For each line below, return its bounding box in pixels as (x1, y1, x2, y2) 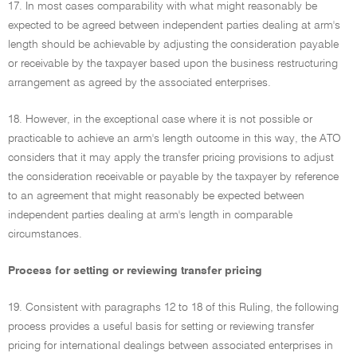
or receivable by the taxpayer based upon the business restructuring (8, 58, 338, 69)
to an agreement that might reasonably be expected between (8, 190, 304, 202)
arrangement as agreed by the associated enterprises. (8, 77, 271, 88)
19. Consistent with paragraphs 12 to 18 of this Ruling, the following (8, 302, 339, 313)
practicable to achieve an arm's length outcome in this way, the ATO (8, 133, 341, 144)
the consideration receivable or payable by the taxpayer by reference (8, 171, 339, 182)
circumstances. (8, 229, 82, 240)
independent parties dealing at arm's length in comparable (8, 210, 292, 221)
